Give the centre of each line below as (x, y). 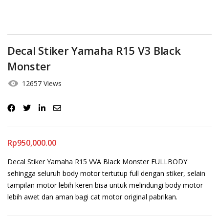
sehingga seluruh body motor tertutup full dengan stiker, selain (106, 173)
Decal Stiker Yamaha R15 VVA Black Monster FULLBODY (97, 162)
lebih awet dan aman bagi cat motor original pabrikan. (92, 197)
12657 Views (42, 84)
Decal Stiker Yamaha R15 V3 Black (94, 50)
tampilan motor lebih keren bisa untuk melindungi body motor (105, 185)
